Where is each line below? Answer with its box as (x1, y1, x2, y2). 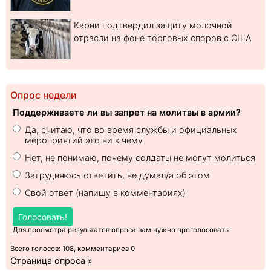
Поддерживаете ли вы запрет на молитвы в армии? (13, 107, 241, 118)
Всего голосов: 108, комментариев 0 (10, 244, 135, 253)
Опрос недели (10, 90, 77, 102)
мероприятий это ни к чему (25, 135, 143, 146)
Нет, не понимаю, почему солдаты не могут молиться (25, 152, 255, 163)
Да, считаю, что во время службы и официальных (25, 125, 237, 135)
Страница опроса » (10, 255, 93, 266)
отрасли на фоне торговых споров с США (74, 33, 251, 44)
